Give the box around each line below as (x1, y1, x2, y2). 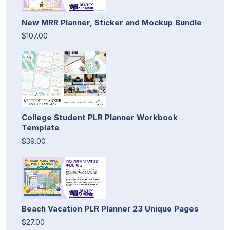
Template (22, 123, 60, 133)
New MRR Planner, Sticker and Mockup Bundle (22, 17, 202, 27)
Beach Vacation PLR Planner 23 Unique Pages (22, 204, 199, 214)
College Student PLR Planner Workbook (22, 112, 178, 123)
